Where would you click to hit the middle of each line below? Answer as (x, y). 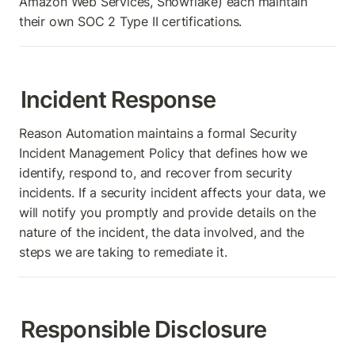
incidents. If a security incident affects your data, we (172, 192)
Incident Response (118, 99)
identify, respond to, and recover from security (156, 172)
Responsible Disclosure (144, 330)
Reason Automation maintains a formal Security (158, 133)
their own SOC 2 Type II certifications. (131, 22)
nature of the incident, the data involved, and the (162, 232)
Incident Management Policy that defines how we (163, 153)
